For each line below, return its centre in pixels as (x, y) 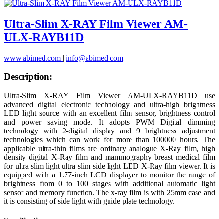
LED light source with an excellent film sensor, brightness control (109, 113)
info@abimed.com (95, 58)
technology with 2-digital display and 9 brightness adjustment (109, 131)
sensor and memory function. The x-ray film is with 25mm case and (109, 193)
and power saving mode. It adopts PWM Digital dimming (109, 122)
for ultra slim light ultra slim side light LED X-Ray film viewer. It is (109, 166)
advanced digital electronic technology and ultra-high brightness (109, 105)
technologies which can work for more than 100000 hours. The (109, 140)
